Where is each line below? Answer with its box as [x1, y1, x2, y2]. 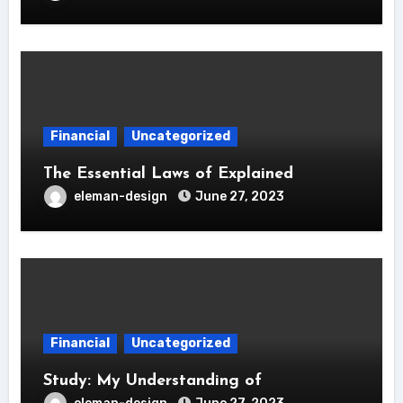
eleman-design [73, 188, 170, 204]
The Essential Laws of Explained [42, 165, 293, 183]
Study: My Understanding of [42, 372, 262, 390]
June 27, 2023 [194, 188, 284, 204]
